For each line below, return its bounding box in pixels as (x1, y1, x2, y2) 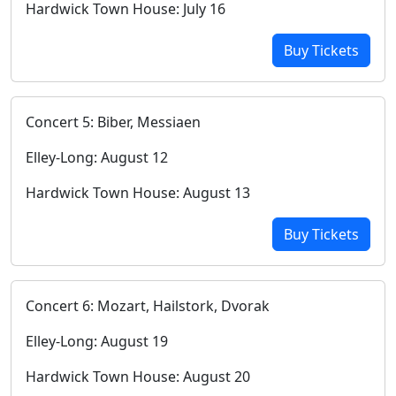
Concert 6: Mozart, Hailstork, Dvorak (26, 296, 270, 316)
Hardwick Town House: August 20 (26, 367, 250, 386)
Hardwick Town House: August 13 (26, 183, 250, 202)
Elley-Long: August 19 (26, 331, 168, 351)
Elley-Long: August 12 (26, 148, 168, 167)
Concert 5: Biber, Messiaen (26, 112, 201, 132)
